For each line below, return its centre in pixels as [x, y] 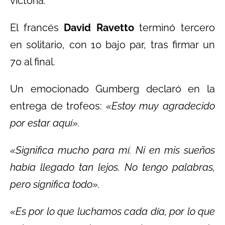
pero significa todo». [55, 184]
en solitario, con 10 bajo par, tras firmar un [113, 44]
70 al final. [33, 62]
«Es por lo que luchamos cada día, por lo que [113, 211]
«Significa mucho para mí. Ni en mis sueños [113, 150]
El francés [34, 27]
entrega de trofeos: [58, 106]
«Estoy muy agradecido [160, 106]
